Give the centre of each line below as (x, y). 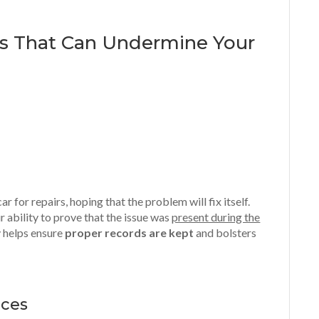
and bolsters (225, 232)
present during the (216, 217)
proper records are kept (130, 232)
